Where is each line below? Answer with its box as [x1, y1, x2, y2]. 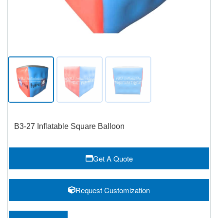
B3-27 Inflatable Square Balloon [14, 122, 125, 130]
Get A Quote [92, 153, 133, 163]
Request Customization [75, 185, 150, 195]
